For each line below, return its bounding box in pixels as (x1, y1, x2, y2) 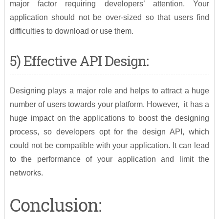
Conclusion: (9, 193, 101, 217)
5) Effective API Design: (9, 52, 149, 70)
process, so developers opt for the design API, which (9, 128, 210, 136)
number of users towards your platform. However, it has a (9, 100, 210, 109)
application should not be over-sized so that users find (9, 13, 210, 22)
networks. (9, 169, 43, 177)
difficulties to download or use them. (9, 27, 133, 36)
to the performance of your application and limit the (9, 155, 210, 164)
